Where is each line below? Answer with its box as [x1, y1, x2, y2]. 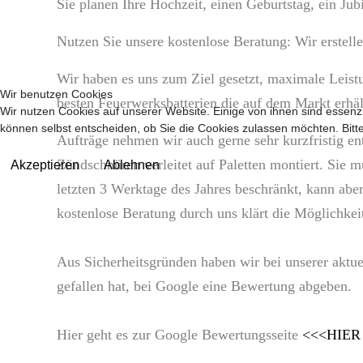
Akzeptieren [11, 158, 79, 172]
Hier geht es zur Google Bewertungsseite [57, 327, 302, 343]
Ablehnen [104, 158, 160, 172]
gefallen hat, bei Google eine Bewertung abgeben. [57, 278, 352, 294]
